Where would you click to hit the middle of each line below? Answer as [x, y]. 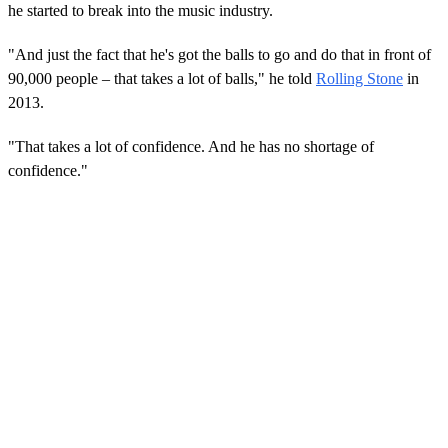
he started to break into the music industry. [140, 11]
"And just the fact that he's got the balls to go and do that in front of [219, 55]
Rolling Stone [359, 79]
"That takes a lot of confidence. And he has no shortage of [191, 147]
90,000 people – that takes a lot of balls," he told [162, 79]
